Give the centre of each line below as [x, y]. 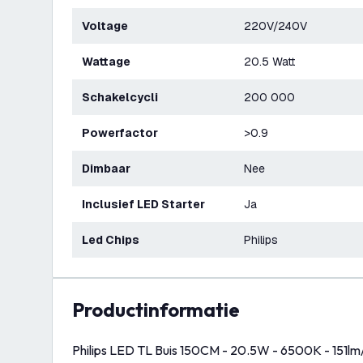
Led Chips [114, 240]
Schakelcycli [124, 97]
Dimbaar [110, 169]
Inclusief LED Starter [145, 204]
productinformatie [162, 310]
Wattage [111, 62]
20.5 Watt [269, 62]
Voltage [109, 26]
